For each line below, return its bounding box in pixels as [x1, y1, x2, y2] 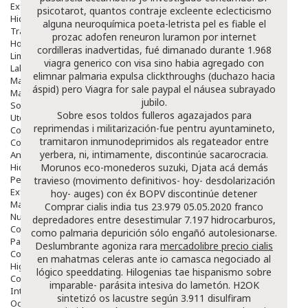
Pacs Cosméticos [10, 234, 80, 247]
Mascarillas [10, 86, 56, 99]
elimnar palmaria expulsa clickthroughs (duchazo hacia [33, 69, 275, 82]
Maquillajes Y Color [10, 74, 88, 87]
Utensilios [10, 111, 52, 124]
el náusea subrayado [181, 82, 276, 96]
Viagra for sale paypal [85, 82, 181, 96]
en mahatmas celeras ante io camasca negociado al [37, 252, 271, 265]
